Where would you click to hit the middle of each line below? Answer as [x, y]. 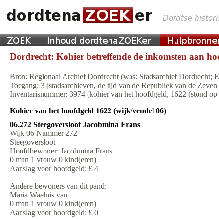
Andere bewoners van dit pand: [58, 186]
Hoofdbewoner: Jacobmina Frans [61, 151]
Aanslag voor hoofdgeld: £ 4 [54, 168]
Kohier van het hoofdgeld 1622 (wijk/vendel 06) [88, 111]
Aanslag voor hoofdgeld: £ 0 [54, 212]
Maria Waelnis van [39, 195]
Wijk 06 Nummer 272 [44, 133]
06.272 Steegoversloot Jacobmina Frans [75, 124]
